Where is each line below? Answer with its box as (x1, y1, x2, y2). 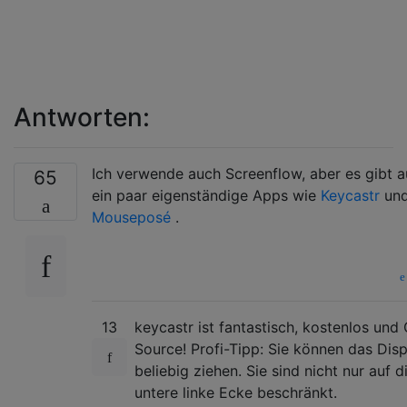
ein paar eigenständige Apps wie (92, 186, 321, 205)
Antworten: (14, 102, 150, 134)
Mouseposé (92, 208, 171, 227)
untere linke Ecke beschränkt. (134, 383, 337, 402)
